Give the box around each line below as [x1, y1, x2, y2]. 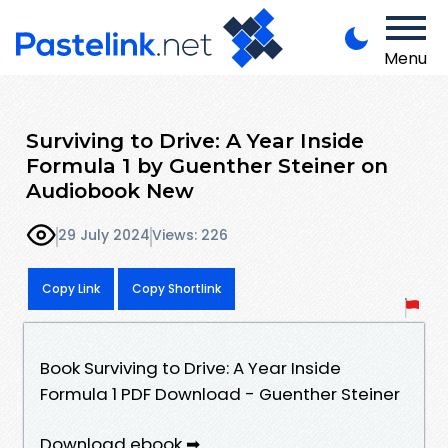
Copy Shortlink [132, 279, 221, 297]
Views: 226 [152, 225, 228, 246]
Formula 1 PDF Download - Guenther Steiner [40, 381, 400, 406]
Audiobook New [26, 177, 194, 203]
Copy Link [42, 279, 100, 297]
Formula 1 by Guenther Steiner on [26, 152, 388, 178]
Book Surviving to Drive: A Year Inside [40, 355, 341, 380]
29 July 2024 [58, 225, 150, 246]
